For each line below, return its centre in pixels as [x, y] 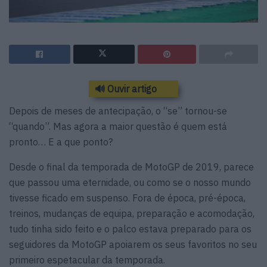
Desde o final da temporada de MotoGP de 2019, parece [131, 167]
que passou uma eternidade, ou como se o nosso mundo [130, 182]
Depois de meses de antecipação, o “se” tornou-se [118, 111]
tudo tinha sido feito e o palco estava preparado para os [130, 229]
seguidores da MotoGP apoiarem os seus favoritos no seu [133, 244]
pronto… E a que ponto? [61, 142]
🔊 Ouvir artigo [126, 89]
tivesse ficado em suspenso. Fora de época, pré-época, [127, 198]
